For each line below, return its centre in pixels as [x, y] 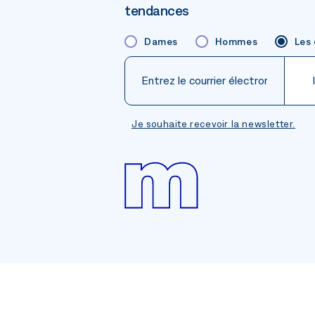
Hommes [236, 41]
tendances [157, 11]
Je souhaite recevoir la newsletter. [213, 124]
